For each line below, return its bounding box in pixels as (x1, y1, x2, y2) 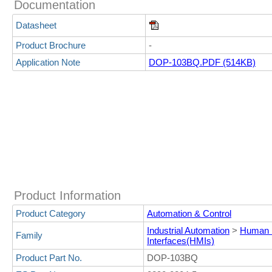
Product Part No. (16, 253, 82, 263)
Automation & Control (147, 208, 231, 219)
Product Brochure (16, 40, 86, 50)
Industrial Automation (147, 225, 229, 236)
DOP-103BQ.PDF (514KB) (149, 57, 256, 67)
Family (16, 230, 42, 240)
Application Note (16, 57, 80, 67)
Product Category (16, 208, 86, 219)
